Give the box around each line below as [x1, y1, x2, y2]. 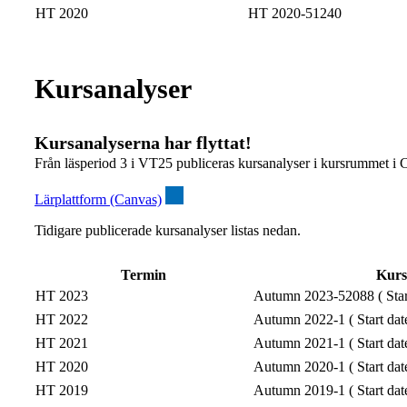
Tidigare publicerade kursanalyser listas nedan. [35, 223, 301, 239]
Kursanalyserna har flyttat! [35, 133, 252, 154]
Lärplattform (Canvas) [35, 192, 162, 208]
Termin [121, 267, 166, 283]
